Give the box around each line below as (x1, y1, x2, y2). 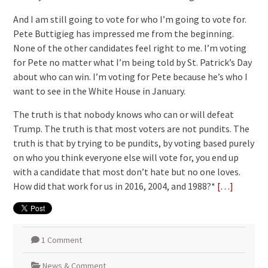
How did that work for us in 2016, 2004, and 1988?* (13, 180, 217, 193)
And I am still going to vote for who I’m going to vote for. (13, 13, 246, 26)
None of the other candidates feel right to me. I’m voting (13, 42, 246, 54)
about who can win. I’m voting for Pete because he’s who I (13, 71, 248, 83)
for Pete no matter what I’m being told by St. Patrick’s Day (13, 56, 252, 69)
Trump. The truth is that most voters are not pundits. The (13, 123, 249, 135)
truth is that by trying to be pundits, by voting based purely (13, 137, 254, 150)
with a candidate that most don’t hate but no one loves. (13, 166, 240, 178)
